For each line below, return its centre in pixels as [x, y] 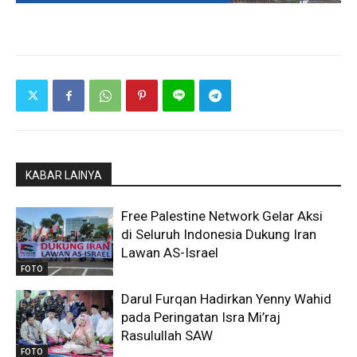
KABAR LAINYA [64, 176]
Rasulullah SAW [167, 335]
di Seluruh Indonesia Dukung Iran [219, 235]
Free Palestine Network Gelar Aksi [222, 216]
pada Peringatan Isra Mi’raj [201, 317]
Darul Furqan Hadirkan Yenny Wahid [227, 298]
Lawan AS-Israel [170, 253]
